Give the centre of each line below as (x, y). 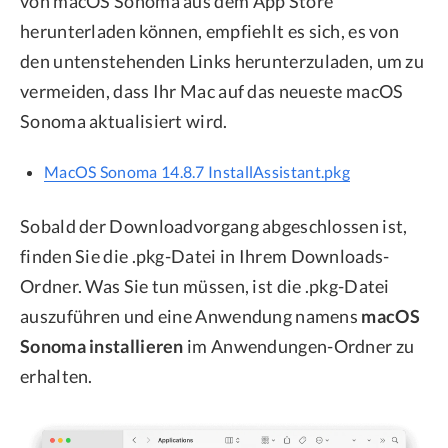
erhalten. (56, 376)
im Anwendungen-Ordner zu (299, 346)
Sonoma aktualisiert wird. (124, 121)
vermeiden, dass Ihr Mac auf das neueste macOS (212, 91)
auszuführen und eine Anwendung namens (191, 316)
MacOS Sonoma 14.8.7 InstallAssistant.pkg (197, 172)
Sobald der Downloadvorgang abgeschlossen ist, (214, 226)
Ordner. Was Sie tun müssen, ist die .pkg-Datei (205, 286)
